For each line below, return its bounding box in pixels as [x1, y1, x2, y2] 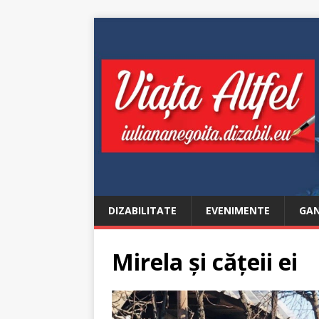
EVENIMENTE [206, 203, 270, 217]
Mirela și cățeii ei [112, 246, 298, 277]
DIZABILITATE [108, 203, 177, 217]
